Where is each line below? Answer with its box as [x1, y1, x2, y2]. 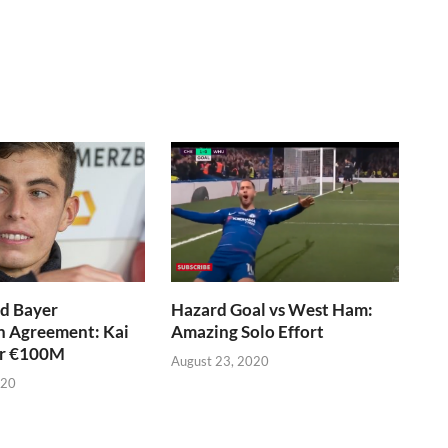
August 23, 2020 [171, 352, 270, 369]
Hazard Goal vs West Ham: [171, 299, 374, 321]
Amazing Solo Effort [171, 321, 325, 343]
